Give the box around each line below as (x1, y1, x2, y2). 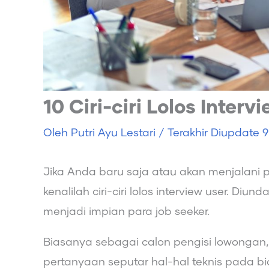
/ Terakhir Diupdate (159, 127, 259, 139)
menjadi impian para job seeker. (43, 206, 210, 217)
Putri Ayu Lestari (71, 127, 159, 139)
